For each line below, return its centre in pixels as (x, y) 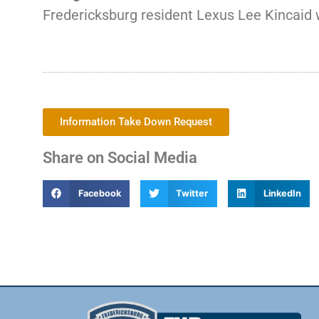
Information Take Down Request (136, 121)
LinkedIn (282, 194)
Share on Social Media (120, 157)
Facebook (99, 194)
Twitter (192, 194)
